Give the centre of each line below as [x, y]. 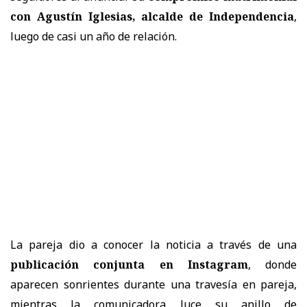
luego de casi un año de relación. [94, 36]
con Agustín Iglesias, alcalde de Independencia [152, 16]
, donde [272, 264]
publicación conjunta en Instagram [129, 264]
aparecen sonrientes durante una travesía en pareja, [153, 284]
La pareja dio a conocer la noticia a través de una [153, 244]
